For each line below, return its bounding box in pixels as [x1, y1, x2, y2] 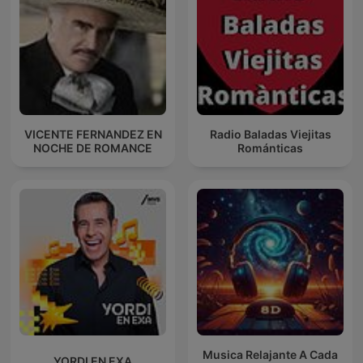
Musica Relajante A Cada [203, 347, 338, 361]
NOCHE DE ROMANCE [33, 140, 152, 155]
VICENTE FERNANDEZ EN [23, 126, 162, 141]
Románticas [237, 140, 303, 155]
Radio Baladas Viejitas [209, 126, 331, 141]
